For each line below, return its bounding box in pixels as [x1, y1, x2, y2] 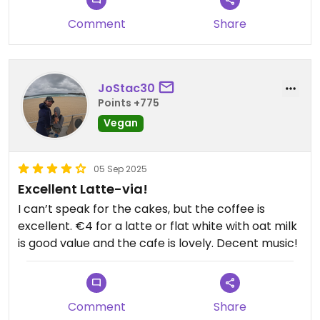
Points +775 [98, 95, 159, 110]
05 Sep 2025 [94, 163, 147, 175]
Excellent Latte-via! [18, 180, 148, 198]
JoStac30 [98, 79, 155, 96]
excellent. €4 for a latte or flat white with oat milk [18, 218, 297, 234]
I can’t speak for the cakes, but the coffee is [18, 201, 265, 217]
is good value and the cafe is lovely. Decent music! [18, 235, 298, 251]
